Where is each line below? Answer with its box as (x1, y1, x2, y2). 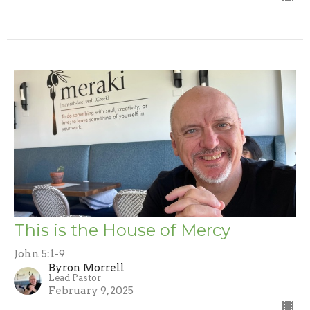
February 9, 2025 (48, 284, 134, 298)
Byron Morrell (48, 262, 125, 275)
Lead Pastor (48, 273, 101, 284)
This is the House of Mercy (14, 220, 230, 241)
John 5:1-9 (14, 248, 65, 261)
